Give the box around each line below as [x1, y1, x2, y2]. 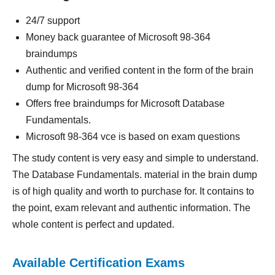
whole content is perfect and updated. [12, 219, 174, 230]
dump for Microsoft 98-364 [26, 82, 139, 92]
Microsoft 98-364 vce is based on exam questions [26, 131, 240, 142]
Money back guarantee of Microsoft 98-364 [26, 32, 211, 42]
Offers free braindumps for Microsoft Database [26, 98, 225, 109]
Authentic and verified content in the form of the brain [26, 65, 254, 76]
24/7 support [26, 15, 80, 26]
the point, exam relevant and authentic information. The [12, 203, 250, 213]
